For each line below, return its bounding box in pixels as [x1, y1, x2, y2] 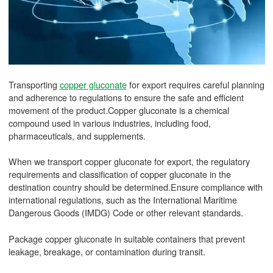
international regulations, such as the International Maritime [8, 193, 237, 207]
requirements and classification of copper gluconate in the [8, 168, 231, 181]
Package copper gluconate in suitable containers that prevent [8, 232, 245, 245]
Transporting [8, 77, 60, 91]
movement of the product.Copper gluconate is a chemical [8, 103, 229, 116]
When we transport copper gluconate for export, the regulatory [8, 155, 250, 168]
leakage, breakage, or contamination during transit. [8, 244, 205, 258]
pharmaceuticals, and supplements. [8, 129, 146, 142]
